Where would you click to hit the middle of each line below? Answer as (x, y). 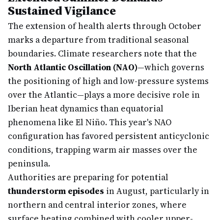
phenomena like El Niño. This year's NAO (90, 122)
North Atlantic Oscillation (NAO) (73, 67)
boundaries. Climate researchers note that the (102, 54)
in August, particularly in (157, 191)
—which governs (171, 67)
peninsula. (29, 164)
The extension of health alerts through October (105, 26)
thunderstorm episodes (56, 191)
